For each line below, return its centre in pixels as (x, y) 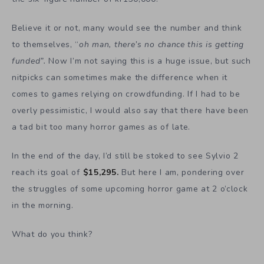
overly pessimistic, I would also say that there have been (130, 110)
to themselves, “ (46, 44)
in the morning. (43, 205)
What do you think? (52, 234)
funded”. (30, 61)
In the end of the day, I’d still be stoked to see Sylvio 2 (125, 156)
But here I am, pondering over (181, 172)
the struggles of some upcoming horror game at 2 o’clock (130, 189)
